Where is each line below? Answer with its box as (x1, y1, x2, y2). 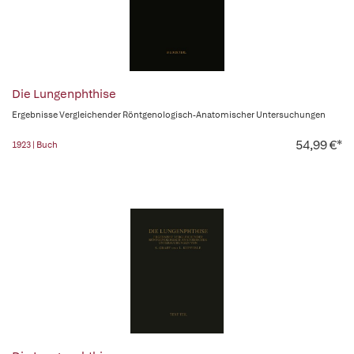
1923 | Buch (12, 139, 58, 150)
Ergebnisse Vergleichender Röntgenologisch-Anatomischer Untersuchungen (12, 109, 326, 120)
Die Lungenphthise (12, 86, 116, 102)
